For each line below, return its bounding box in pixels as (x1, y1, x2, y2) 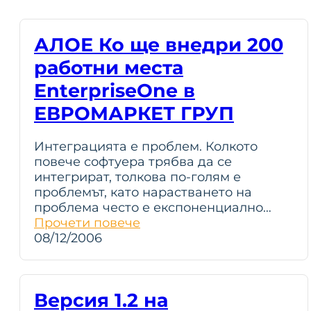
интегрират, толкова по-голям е (34, 169, 241, 185)
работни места (34, 56, 183, 79)
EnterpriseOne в (34, 79, 195, 102)
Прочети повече (34, 215, 140, 230)
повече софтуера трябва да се (34, 154, 232, 169)
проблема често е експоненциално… (34, 200, 271, 215)
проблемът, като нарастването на (34, 185, 252, 200)
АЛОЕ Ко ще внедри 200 (34, 33, 283, 56)
